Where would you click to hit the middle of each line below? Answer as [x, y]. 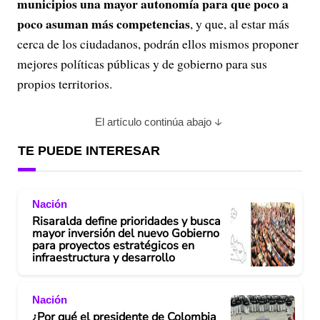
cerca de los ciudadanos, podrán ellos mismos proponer [158, 44]
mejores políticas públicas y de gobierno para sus [142, 64]
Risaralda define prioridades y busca [126, 221]
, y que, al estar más [240, 24]
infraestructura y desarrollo [104, 258]
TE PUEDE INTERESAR [89, 151]
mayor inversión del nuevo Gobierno [126, 234]
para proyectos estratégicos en [113, 246]
